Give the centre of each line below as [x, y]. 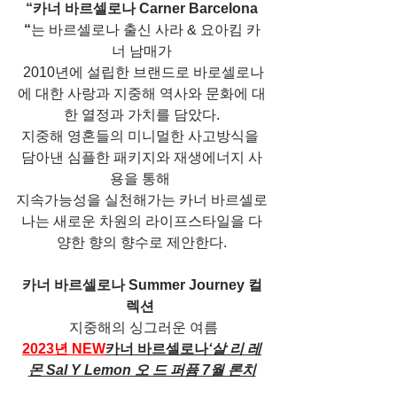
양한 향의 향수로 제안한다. [142, 242]
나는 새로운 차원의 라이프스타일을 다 [142, 221]
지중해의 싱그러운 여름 [144, 327]
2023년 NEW [64, 349]
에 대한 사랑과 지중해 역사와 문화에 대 [142, 93]
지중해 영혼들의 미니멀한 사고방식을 [142, 136]
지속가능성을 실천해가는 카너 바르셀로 [142, 200]
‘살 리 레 [235, 349]
